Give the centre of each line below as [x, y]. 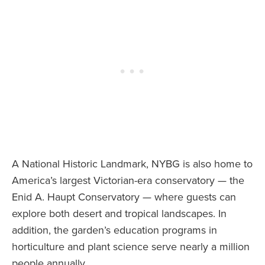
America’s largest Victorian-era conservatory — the [128, 181]
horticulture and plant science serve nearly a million [131, 247]
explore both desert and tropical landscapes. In [119, 214]
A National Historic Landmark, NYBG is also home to [132, 164]
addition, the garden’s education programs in [114, 230]
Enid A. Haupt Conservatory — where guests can [124, 197]
